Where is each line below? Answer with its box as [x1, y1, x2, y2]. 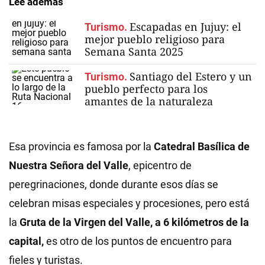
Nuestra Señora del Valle [9, 159, 128, 172]
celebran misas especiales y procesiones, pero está [9, 197, 250, 209]
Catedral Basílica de [154, 140, 250, 153]
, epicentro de [128, 159, 192, 172]
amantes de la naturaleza [85, 94, 213, 108]
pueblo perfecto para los [85, 82, 208, 96]
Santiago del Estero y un [130, 69, 252, 83]
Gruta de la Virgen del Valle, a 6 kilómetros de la [20, 216, 249, 228]
